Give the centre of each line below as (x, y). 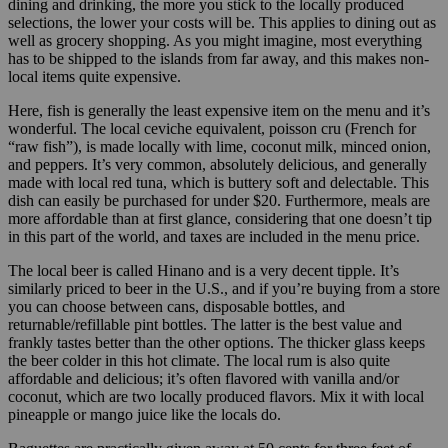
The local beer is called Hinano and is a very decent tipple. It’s (203, 270)
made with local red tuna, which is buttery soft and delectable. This (218, 182)
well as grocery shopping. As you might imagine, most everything (215, 40)
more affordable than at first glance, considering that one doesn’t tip (220, 218)
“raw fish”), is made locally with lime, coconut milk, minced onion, (219, 146)
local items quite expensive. (94, 76)
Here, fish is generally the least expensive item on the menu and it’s (219, 110)
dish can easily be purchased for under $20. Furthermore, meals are (219, 200)
